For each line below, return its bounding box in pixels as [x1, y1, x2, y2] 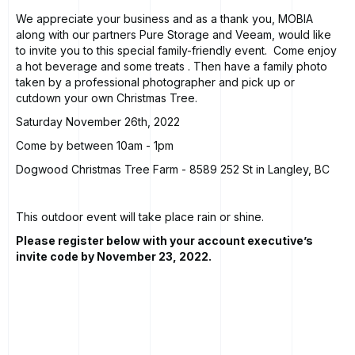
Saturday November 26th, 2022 [16, 115, 180, 129]
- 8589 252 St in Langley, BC [178, 162, 330, 177]
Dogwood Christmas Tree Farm [16, 162, 178, 177]
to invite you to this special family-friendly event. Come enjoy [16, 44, 337, 58]
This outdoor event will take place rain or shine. [16, 210, 264, 224]
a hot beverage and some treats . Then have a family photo [16, 59, 327, 74]
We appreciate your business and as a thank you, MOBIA [16, 12, 313, 26]
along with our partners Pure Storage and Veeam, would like [16, 28, 331, 42]
